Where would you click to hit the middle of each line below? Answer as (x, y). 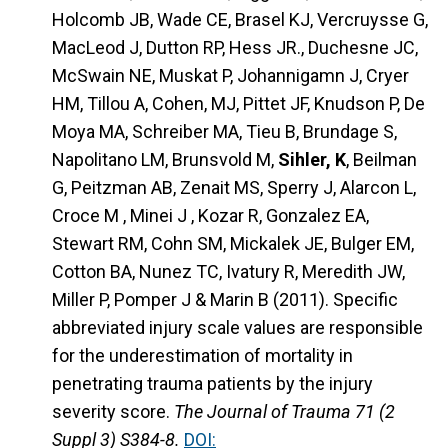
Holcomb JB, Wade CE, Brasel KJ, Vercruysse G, (240, 20)
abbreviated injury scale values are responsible (237, 328)
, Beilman (381, 160)
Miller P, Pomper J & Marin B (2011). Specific (225, 300)
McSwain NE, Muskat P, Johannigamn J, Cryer (230, 76)
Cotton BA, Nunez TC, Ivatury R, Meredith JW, (228, 272)
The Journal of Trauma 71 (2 (284, 412)
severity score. (113, 412)
